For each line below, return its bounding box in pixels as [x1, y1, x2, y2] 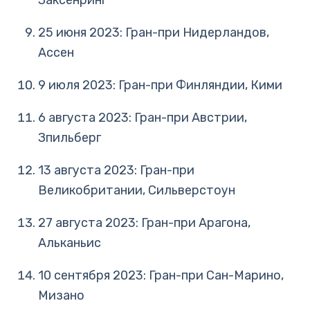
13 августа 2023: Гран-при [38, 163, 194, 178]
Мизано [38, 288, 84, 303]
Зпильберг [38, 130, 101, 145]
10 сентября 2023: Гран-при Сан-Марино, [38, 268, 284, 283]
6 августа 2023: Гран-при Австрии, [38, 110, 247, 125]
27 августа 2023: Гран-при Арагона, [38, 215, 250, 230]
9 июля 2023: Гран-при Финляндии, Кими [38, 77, 282, 93]
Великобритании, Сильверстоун [38, 183, 235, 198]
